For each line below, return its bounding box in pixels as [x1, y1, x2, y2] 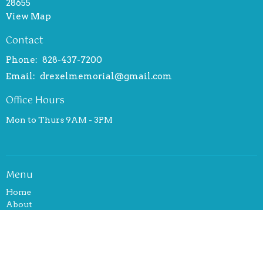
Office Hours [6, 93, 65, 109]
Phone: [6, 55, 39, 66]
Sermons [6, 249, 43, 259]
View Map [6, 11, 51, 22]
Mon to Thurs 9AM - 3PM [6, 114, 113, 124]
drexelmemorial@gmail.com [40, 71, 172, 82]
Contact [6, 32, 43, 49]
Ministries [6, 237, 50, 247]
